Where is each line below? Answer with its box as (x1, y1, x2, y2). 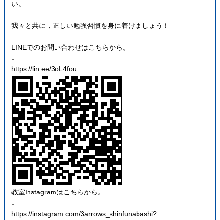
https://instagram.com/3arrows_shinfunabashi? (11, 209, 157, 218)
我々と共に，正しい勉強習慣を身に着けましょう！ (11, 21, 169, 29)
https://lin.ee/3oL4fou (11, 64, 77, 73)
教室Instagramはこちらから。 (11, 188, 105, 196)
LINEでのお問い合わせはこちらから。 (11, 43, 130, 51)
